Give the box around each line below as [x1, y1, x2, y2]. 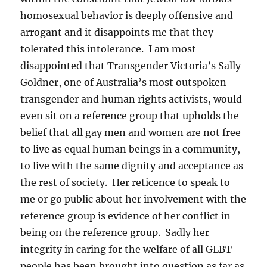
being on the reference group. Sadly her [20, 226, 210, 238]
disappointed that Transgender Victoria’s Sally [20, 59, 241, 72]
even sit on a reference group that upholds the [20, 109, 240, 122]
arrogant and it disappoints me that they [20, 26, 214, 38]
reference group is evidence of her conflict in [20, 209, 231, 222]
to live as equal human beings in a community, [20, 142, 241, 155]
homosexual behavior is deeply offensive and [20, 9, 234, 21]
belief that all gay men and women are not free [20, 126, 241, 138]
